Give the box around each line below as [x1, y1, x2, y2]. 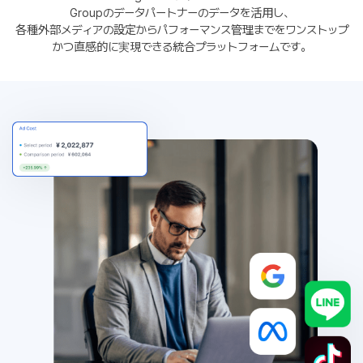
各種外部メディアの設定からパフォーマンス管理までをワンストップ [15, 23, 348, 36]
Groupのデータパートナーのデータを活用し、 [69, 6, 294, 19]
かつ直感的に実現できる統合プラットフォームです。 [52, 40, 311, 53]
